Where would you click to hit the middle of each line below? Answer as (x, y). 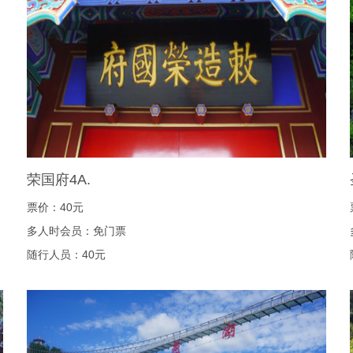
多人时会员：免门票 (76, 231)
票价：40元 (55, 207)
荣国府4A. (59, 180)
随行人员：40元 (66, 255)
